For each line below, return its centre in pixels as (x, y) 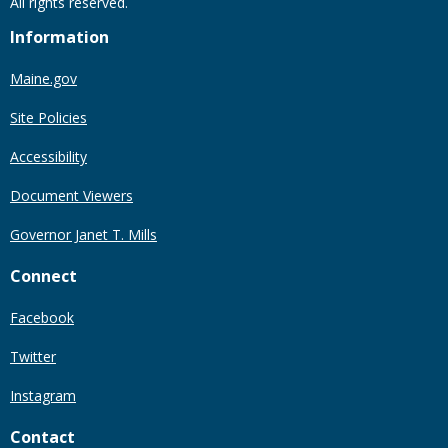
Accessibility (48, 156)
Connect (43, 275)
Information (59, 36)
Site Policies (48, 117)
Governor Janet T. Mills (83, 234)
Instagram (43, 395)
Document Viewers (71, 195)
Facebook (42, 317)
